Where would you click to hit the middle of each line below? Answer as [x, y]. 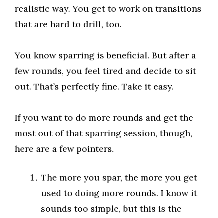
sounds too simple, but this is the [111, 209]
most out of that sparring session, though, [103, 133]
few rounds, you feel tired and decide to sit [105, 71]
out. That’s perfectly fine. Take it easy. [94, 86]
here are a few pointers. [64, 149]
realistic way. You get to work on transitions [108, 9]
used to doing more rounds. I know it [119, 193]
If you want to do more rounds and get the [104, 118]
